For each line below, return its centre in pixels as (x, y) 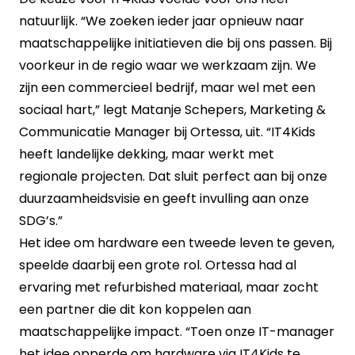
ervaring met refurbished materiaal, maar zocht (169, 287)
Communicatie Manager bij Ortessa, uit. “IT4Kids (167, 132)
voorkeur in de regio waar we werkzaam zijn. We (168, 65)
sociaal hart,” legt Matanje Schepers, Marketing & (172, 109)
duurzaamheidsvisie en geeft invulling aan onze (164, 198)
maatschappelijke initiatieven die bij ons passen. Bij (176, 43)
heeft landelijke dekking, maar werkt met (147, 154)
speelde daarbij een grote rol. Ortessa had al (158, 265)
